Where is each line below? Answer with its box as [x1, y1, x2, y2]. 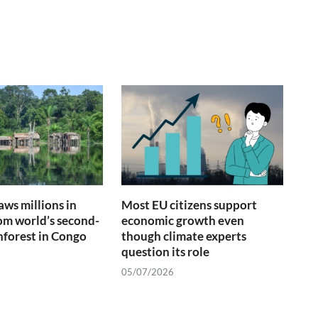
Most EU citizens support [121, 197, 258, 212]
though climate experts [121, 228, 247, 243]
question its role [121, 243, 210, 259]
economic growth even [121, 212, 245, 228]
